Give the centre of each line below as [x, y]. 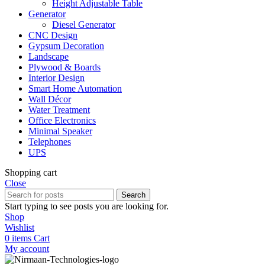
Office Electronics [62, 120]
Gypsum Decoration [66, 46]
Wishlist [20, 227]
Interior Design [56, 77]
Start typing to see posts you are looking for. [87, 206]
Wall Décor [50, 99]
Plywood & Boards [64, 67]
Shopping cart [31, 172]
